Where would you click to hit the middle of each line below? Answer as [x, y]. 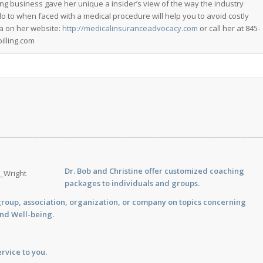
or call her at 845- [229, 28]
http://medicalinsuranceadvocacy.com [130, 28]
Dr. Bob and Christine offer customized [137, 171]
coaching [227, 171]
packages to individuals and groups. [132, 183]
